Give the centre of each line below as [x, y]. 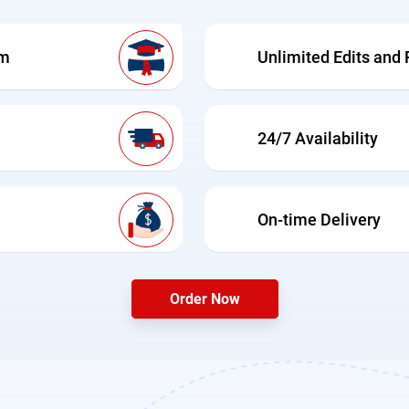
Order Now [204, 299]
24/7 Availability [318, 139]
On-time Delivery [319, 220]
